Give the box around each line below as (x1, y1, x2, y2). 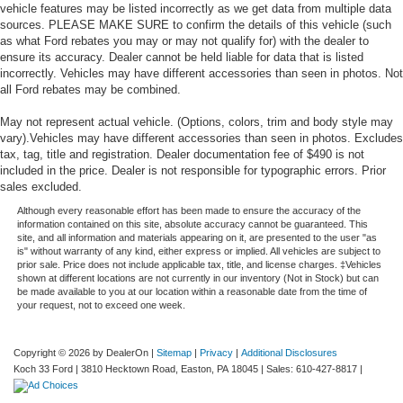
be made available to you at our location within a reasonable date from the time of (16, 285, 367, 297)
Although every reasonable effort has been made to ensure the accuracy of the (16, 204, 361, 216)
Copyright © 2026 (13, 346, 93, 358)
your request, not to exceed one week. (16, 299, 185, 310)
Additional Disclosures (241, 346, 337, 358)
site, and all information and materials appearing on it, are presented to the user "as (16, 231, 377, 243)
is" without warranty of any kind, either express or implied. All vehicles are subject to (16, 245, 381, 256)
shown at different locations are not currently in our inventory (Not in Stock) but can (16, 272, 379, 283)
